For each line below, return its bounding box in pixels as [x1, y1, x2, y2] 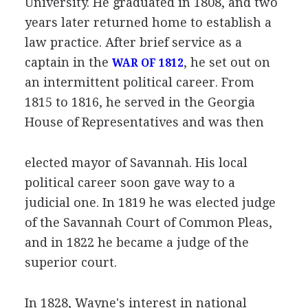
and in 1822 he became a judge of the [24, 234, 249, 250]
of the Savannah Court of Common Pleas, [24, 214, 272, 230]
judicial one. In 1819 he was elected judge [24, 195, 276, 210]
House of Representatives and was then [24, 114, 264, 129]
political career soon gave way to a [24, 175, 235, 190]
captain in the [24, 54, 112, 69]
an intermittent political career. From [24, 74, 254, 89]
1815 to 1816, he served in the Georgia [24, 94, 255, 109]
